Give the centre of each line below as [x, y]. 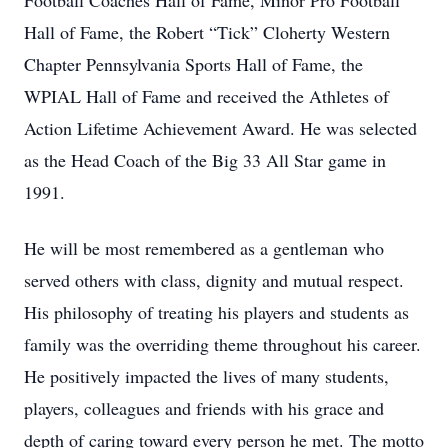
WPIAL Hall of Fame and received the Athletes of [206, 96]
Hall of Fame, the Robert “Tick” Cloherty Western [207, 32]
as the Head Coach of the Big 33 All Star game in [205, 160]
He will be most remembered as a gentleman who [204, 248]
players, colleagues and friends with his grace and [204, 408]
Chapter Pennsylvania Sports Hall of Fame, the [193, 64]
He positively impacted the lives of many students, [206, 376]
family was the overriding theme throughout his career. [222, 344]
